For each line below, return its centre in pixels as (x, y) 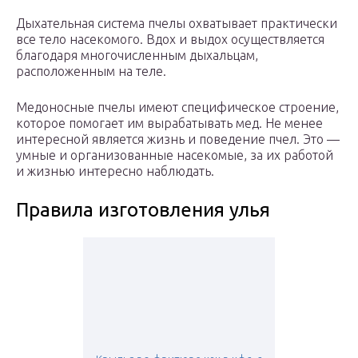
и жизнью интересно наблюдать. (115, 171)
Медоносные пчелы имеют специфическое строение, (177, 107)
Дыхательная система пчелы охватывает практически (177, 24)
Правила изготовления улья (143, 210)
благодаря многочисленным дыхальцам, (137, 56)
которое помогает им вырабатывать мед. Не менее (169, 123)
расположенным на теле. (91, 72)
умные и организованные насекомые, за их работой (175, 155)
